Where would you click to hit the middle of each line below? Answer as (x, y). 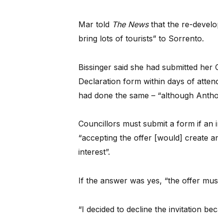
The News (130, 24)
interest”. (94, 152)
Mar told (95, 24)
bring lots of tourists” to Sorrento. (141, 38)
